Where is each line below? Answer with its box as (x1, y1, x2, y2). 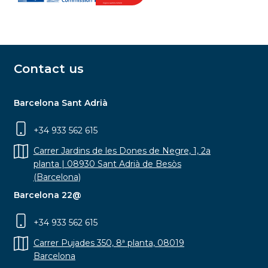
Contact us (13, 62, 84, 76)
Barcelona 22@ (13, 190, 81, 200)
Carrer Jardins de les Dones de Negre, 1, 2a (33, 145, 211, 156)
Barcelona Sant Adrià (13, 98, 108, 108)
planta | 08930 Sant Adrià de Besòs (33, 159, 181, 169)
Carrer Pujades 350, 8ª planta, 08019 (33, 237, 184, 248)
